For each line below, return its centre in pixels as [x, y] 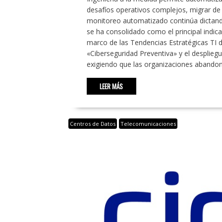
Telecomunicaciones [148, 124]
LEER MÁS [111, 86]
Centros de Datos [92, 124]
